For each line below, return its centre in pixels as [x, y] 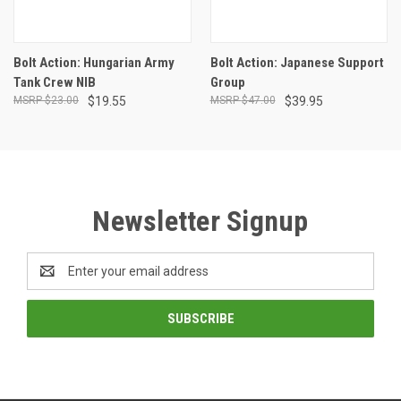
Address [51, 280]
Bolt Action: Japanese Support [297, 62]
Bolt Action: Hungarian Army [94, 62]
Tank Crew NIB [55, 82]
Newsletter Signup [200, 221]
